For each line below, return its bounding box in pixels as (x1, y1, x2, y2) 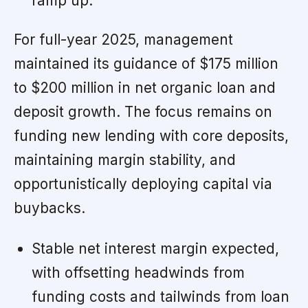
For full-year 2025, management (14, 30, 233, 48)
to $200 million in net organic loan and (14, 78, 276, 96)
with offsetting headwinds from (31, 263, 245, 281)
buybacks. (14, 199, 85, 217)
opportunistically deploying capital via (14, 175, 272, 192)
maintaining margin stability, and (14, 151, 236, 168)
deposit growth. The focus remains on (14, 102, 272, 120)
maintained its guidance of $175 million (14, 54, 278, 72)
